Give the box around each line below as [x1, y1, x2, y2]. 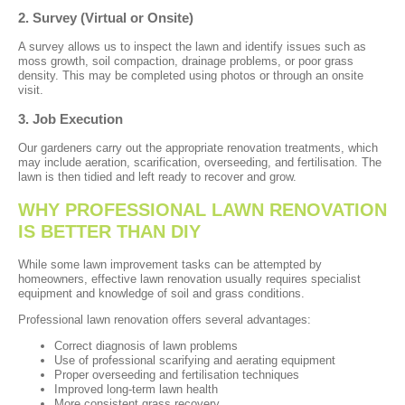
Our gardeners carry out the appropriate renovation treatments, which [18, 141, 378, 155]
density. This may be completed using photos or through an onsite [18, 68, 363, 82]
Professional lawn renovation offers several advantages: [18, 312, 311, 326]
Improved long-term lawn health [54, 381, 218, 396]
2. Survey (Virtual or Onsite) [18, 9, 193, 25]
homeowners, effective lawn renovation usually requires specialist [18, 271, 361, 286]
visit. [18, 82, 43, 97]
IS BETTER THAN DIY [18, 221, 201, 242]
